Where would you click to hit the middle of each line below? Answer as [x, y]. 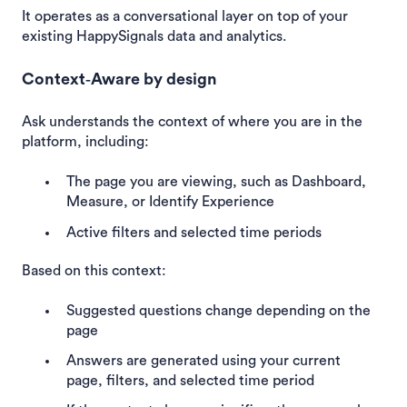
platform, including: [85, 141]
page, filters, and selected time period [190, 381]
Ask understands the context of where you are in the [192, 121]
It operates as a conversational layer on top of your [185, 17]
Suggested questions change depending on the [218, 310]
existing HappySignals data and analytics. [154, 37]
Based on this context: [94, 270]
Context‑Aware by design [119, 79]
